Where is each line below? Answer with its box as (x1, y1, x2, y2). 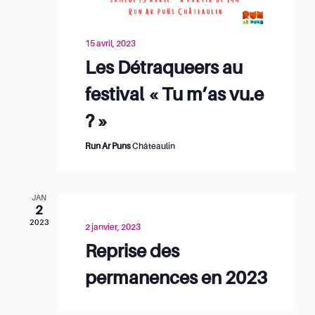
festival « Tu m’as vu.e (84, 86, 264, 105)
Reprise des (84, 243, 179, 262)
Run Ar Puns (84, 143, 132, 152)
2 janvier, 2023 (84, 224, 141, 233)
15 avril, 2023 (84, 40, 136, 49)
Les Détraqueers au (84, 60, 243, 79)
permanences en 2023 (84, 270, 267, 289)
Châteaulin (131, 143, 175, 152)
